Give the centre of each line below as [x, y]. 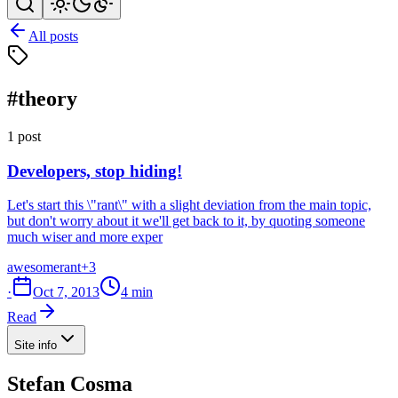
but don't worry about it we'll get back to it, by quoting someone [186, 221]
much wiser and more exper [85, 237]
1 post [24, 136]
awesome [33, 267]
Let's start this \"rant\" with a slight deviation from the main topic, [189, 205]
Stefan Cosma [70, 384]
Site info [36, 346]
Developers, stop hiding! [95, 171]
